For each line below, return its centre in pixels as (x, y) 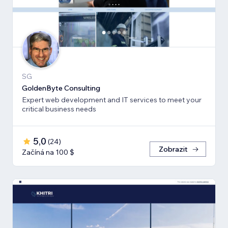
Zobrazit (173, 149)
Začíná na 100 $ (48, 152)
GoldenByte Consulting (61, 88)
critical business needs (59, 109)
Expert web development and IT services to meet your (112, 99)
